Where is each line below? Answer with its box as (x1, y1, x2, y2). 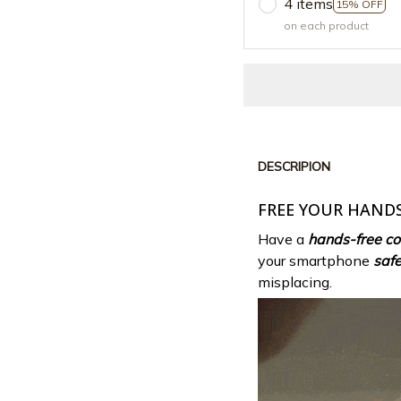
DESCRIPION (258, 158, 330, 175)
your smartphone (258, 251, 373, 269)
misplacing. (258, 272, 336, 291)
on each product (284, 19, 369, 33)
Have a (258, 229, 308, 248)
